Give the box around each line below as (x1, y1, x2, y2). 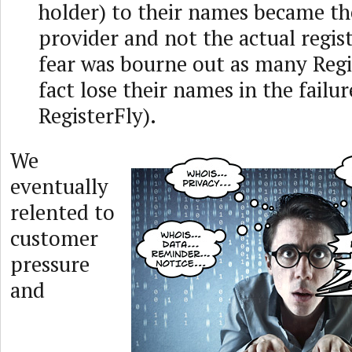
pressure (10, 250, 90, 278)
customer (10, 224, 98, 252)
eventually (10, 172, 108, 200)
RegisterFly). (38, 101, 156, 130)
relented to (10, 198, 115, 226)
